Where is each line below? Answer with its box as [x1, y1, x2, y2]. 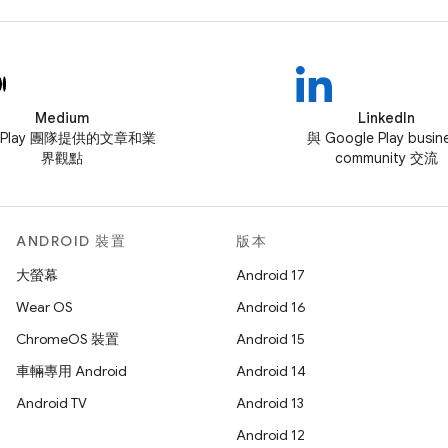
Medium [35, 109, 89, 127]
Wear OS [16, 298, 73, 316]
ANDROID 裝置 [16, 232, 126, 250]
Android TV [16, 394, 87, 412]
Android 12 [236, 426, 305, 444]
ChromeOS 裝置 [16, 330, 119, 348]
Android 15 [236, 330, 305, 348]
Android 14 [236, 362, 306, 380]
